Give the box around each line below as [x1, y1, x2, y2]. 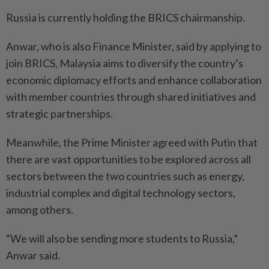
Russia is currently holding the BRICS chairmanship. [6, 11, 245, 24]
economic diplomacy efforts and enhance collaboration [6, 73, 262, 86]
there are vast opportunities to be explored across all [6, 153, 251, 166]
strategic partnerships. [6, 107, 113, 120]
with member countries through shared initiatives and [6, 90, 256, 103]
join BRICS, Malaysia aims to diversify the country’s [6, 56, 243, 70]
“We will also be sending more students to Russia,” [6, 232, 238, 245]
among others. [6, 203, 73, 216]
